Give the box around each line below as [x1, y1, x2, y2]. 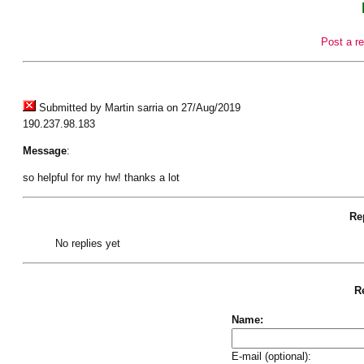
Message [22, 144, 67, 157]
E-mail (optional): [231, 349, 311, 362]
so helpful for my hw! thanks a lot [22, 171, 180, 184]
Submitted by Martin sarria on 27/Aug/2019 [35, 101, 240, 114]
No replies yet [54, 236, 120, 249]
